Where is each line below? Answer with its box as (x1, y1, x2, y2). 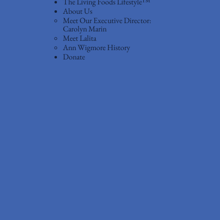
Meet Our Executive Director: (62, 15, 151, 26)
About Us (62, 5, 92, 16)
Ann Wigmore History (62, 42, 130, 53)
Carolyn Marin (62, 23, 107, 34)
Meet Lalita (62, 32, 96, 43)
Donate (62, 51, 85, 62)
